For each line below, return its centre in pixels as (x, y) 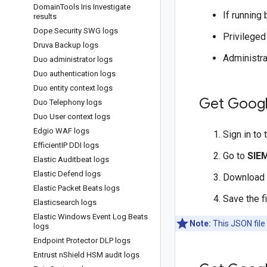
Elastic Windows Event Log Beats (91, 217)
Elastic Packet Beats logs (77, 188)
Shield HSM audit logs (101, 255)
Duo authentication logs (74, 74)
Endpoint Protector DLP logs (82, 240)
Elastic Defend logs (67, 174)
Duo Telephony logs (68, 102)
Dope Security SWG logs (76, 31)
